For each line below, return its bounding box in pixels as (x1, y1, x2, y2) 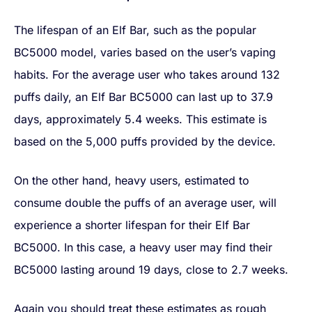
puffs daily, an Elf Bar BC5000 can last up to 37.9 (14, 90, 273, 104)
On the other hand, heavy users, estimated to (14, 173, 249, 188)
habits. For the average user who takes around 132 (14, 68, 280, 82)
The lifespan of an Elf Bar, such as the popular (14, 23, 256, 38)
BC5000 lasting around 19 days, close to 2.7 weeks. (14, 263, 288, 277)
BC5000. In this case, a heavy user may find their (14, 240, 272, 255)
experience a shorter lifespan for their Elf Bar (14, 218, 250, 233)
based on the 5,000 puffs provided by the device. (14, 134, 276, 149)
